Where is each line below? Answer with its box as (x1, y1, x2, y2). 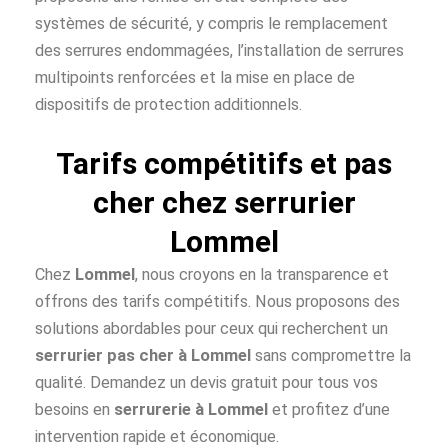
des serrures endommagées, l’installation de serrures (35, 40, 404, 60)
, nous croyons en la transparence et (135, 265, 389, 285)
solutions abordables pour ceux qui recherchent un (35, 319, 388, 339)
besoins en (35, 400, 114, 420)
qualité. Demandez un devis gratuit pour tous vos (35, 373, 378, 393)
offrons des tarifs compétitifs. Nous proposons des (35, 292, 400, 312)
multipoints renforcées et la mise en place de (35, 67, 355, 87)
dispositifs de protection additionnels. (35, 94, 302, 114)
